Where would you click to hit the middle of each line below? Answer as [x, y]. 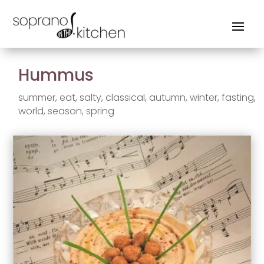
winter [204, 97]
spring [100, 111]
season [65, 111]
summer [37, 97]
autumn [168, 97]
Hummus [56, 75]
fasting [238, 97]
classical [126, 97]
